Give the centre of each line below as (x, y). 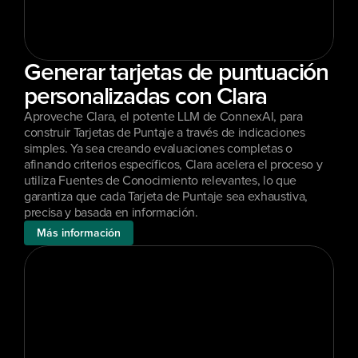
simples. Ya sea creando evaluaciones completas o (158, 149)
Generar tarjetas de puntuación (176, 73)
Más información (79, 233)
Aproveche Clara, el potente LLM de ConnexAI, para (163, 117)
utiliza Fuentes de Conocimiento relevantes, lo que (160, 181)
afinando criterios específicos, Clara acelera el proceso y (173, 165)
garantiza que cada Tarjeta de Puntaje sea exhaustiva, (166, 197)
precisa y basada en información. (111, 213)
